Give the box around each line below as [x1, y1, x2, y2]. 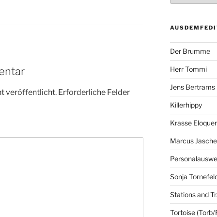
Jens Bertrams [170, 83, 215, 92]
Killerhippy [170, 101, 202, 109]
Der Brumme [170, 47, 210, 56]
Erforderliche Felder [58, 87, 130, 97]
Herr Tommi [170, 65, 207, 74]
